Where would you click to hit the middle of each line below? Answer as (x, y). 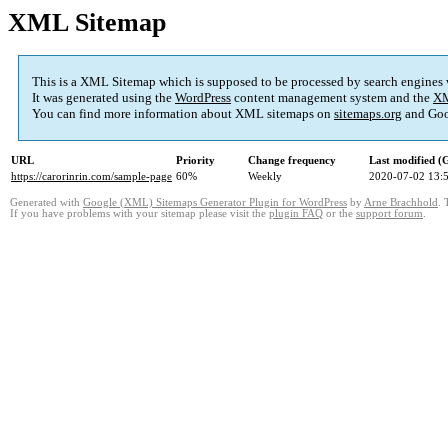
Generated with (46, 203)
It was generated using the (103, 98)
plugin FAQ (296, 214)
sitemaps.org (368, 114)
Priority (195, 160)
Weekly (265, 176)
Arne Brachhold (401, 203)
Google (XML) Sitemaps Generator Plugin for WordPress (215, 203)
